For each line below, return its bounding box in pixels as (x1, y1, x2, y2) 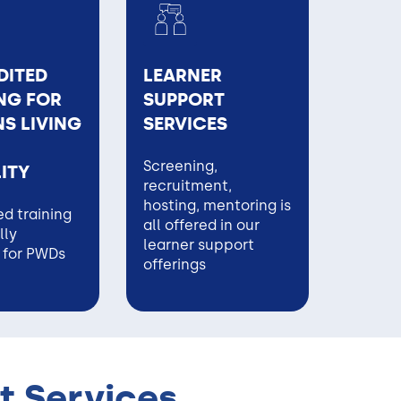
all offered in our (143, 216, 260, 234)
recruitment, (143, 176, 233, 194)
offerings (143, 255, 207, 273)
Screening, (143, 157, 218, 175)
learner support (143, 235, 255, 253)
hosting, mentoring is (143, 196, 292, 214)
